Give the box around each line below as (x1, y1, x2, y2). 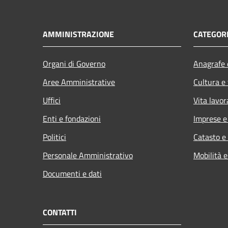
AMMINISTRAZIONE (43, 28, 114, 40)
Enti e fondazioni (43, 112, 101, 125)
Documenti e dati (43, 167, 102, 180)
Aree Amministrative (43, 76, 115, 88)
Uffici (43, 94, 61, 106)
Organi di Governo (43, 58, 105, 70)
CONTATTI (43, 206, 77, 218)
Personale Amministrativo (43, 149, 133, 161)
